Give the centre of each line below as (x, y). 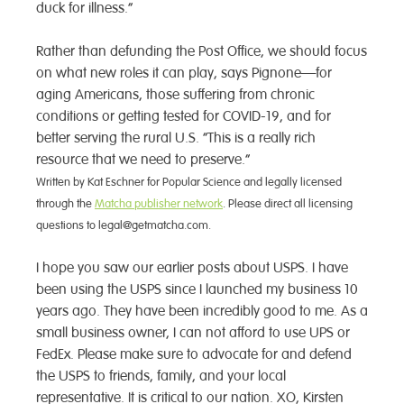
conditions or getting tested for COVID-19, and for (184, 117)
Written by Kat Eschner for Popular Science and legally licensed (189, 183)
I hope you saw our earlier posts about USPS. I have (192, 268)
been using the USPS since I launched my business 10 (197, 290)
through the (65, 204)
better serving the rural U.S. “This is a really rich (176, 138)
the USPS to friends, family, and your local (161, 376)
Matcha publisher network (159, 204)
